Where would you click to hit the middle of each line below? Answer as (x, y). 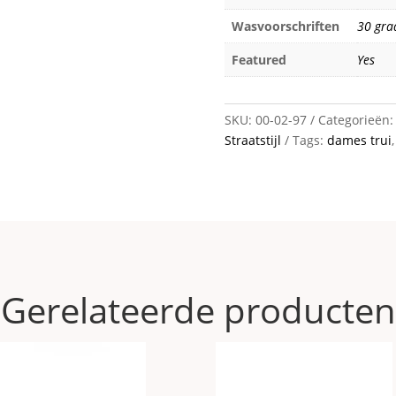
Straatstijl (252, 140)
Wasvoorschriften (285, 26)
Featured (259, 60)
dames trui (359, 140)
